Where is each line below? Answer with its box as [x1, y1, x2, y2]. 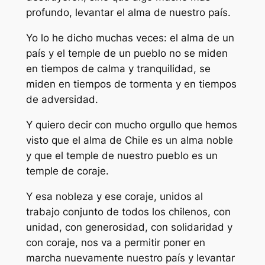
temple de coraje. [25, 164, 109, 177]
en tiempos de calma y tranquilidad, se [25, 63, 211, 75]
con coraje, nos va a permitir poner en [25, 236, 205, 248]
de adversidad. [25, 93, 98, 106]
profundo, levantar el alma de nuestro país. [25, 7, 231, 19]
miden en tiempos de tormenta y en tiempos [25, 78, 237, 91]
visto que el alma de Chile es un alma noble [25, 134, 233, 146]
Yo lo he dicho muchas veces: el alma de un [25, 32, 234, 44]
